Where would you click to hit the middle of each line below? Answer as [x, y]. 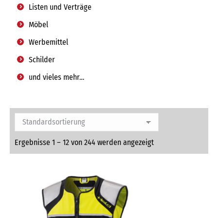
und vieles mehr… [56, 77]
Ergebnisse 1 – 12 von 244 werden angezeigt [84, 142]
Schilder [42, 60]
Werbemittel [48, 42]
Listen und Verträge [60, 7]
